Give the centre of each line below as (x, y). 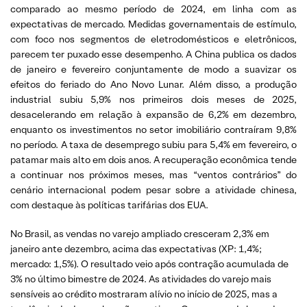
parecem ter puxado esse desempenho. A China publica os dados (153, 54)
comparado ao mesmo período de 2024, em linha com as (153, 9)
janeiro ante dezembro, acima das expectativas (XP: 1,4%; (136, 248)
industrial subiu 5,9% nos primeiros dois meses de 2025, (153, 99)
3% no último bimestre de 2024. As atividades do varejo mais (141, 279)
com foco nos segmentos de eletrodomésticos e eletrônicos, (153, 39)
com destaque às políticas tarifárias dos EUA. (109, 205)
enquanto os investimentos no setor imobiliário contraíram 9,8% (153, 129)
